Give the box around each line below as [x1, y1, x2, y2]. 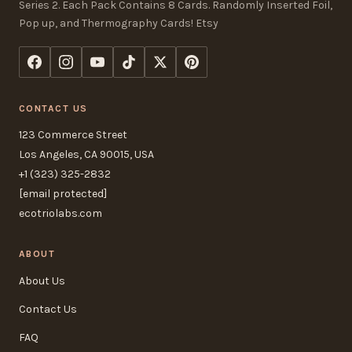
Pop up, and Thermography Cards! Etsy [19, 16, 218, 31]
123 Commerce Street [19, 128, 127, 142]
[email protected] [19, 187, 107, 201]
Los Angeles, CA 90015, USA [19, 148, 154, 162]
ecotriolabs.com [19, 207, 102, 221]
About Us [19, 274, 65, 288]
